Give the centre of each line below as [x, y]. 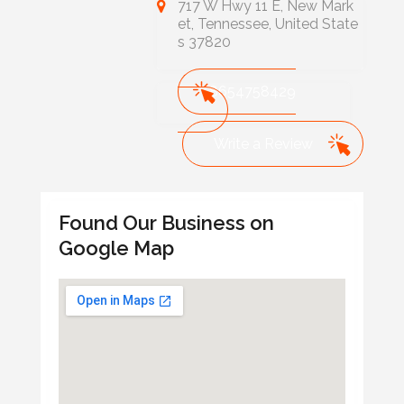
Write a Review [264, 144]
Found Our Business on [166, 223]
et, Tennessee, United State [267, 24]
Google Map [116, 248]
